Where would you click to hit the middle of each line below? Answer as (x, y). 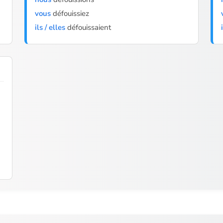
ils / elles (50, 27)
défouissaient (88, 27)
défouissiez (70, 13)
